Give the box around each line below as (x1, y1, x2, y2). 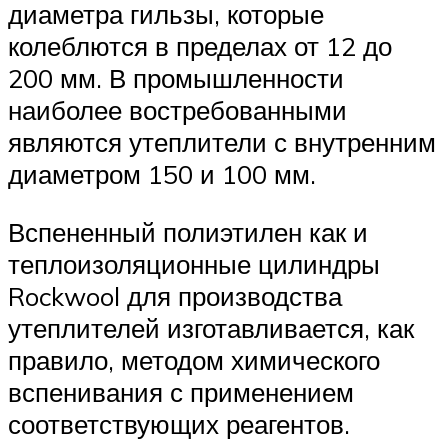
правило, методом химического (8, 343, 380, 376)
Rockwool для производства (8, 279, 342, 312)
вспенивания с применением (8, 375, 354, 408)
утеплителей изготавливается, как (8, 311, 414, 344)
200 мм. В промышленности (8, 61, 344, 94)
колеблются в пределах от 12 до (8, 29, 392, 62)
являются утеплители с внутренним (8, 125, 436, 158)
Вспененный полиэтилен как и (8, 215, 368, 248)
